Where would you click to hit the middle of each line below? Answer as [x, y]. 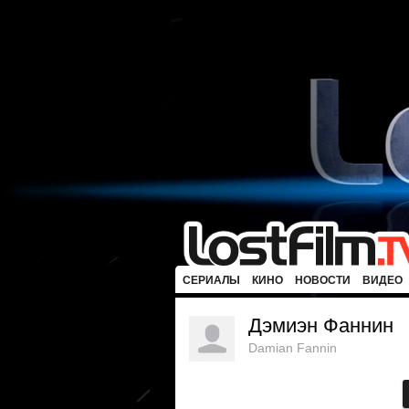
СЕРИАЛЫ [211, 280]
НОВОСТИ [323, 280]
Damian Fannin [293, 348]
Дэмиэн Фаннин [321, 325]
